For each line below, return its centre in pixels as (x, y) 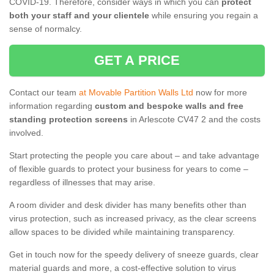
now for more (220, 93)
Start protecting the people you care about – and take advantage (134, 156)
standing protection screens (68, 120)
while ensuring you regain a (204, 16)
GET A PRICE (137, 61)
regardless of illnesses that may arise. (82, 183)
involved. (26, 133)
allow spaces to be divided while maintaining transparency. (123, 232)
